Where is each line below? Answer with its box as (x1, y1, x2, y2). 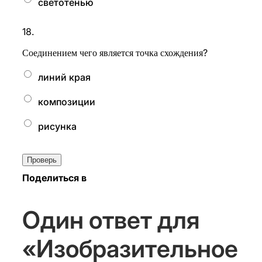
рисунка (37, 120, 77, 132)
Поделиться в (22, 172, 87, 184)
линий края (37, 71, 91, 83)
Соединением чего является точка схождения (22, 48, 203, 58)
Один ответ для (22, 205, 199, 235)
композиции (37, 96, 95, 108)
